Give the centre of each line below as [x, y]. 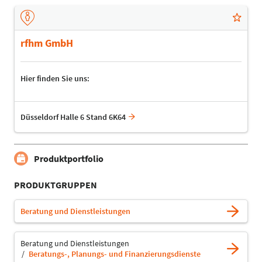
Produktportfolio [69, 159]
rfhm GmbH [47, 43]
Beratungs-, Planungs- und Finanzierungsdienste [115, 254]
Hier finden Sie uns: [55, 79]
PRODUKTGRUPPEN [56, 185]
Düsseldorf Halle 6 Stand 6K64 [73, 117]
